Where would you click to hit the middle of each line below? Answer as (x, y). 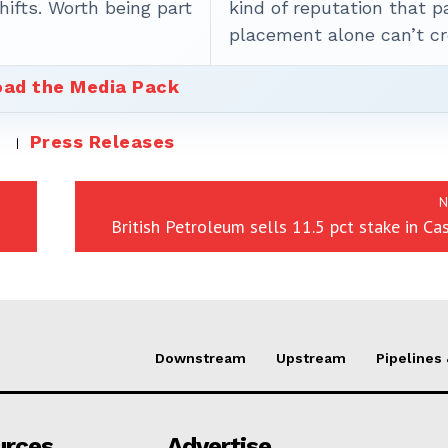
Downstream (200, 358)
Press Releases (102, 141)
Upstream (311, 358)
